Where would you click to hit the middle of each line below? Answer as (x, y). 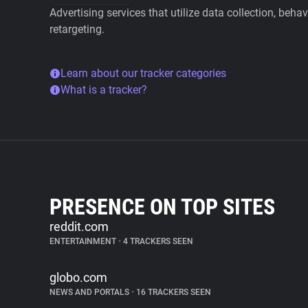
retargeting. (77, 29)
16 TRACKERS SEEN (173, 292)
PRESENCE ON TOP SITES (162, 207)
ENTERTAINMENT (84, 241)
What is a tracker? (104, 90)
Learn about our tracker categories (143, 73)
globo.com (78, 277)
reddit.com (79, 227)
